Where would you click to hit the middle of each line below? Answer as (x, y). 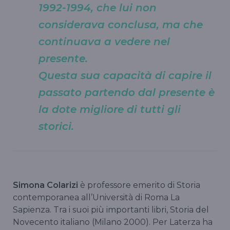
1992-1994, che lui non (98, 7)
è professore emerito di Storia (139, 185)
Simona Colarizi (45, 185)
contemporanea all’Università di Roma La (96, 197)
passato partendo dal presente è (127, 92)
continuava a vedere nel (104, 41)
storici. (59, 126)
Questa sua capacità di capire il (125, 75)
